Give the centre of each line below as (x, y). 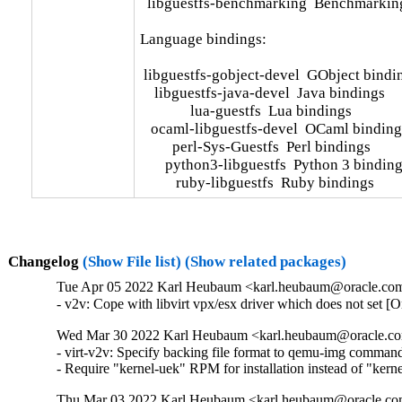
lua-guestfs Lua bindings (245, 110)
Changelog (45, 261)
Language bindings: (203, 39)
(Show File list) (131, 261)
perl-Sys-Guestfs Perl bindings (255, 146)
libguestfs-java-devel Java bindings (262, 92)
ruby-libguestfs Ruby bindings (257, 182)
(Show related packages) (265, 261)
